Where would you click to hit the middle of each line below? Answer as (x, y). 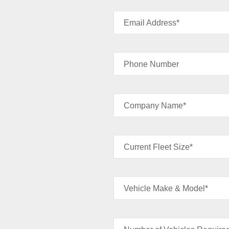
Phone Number (151, 64)
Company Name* (155, 105)
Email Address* (152, 22)
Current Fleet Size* (158, 147)
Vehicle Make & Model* (166, 188)
